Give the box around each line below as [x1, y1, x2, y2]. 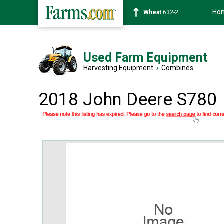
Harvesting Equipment [83, 64, 153, 72]
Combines [161, 64, 193, 72]
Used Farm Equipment [83, 50, 208, 65]
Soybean [143, 9, 168, 16]
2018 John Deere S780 [38, 89, 217, 110]
